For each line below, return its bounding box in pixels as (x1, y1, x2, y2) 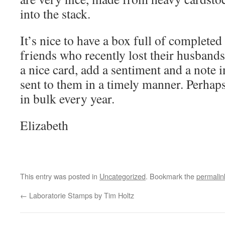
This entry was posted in (20, 171, 99, 182)
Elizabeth (20, 117, 68, 134)
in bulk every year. (20, 90, 115, 107)
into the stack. (20, 5, 90, 23)
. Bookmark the (146, 171, 196, 182)
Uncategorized (99, 171, 146, 182)
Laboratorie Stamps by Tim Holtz (27, 190, 134, 201)
